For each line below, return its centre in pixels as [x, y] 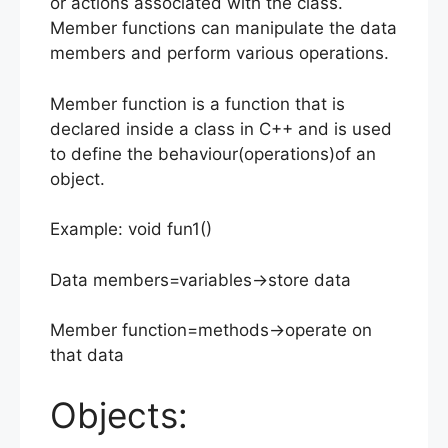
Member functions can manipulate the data [223, 28]
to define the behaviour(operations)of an [213, 153]
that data [87, 355]
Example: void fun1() [131, 229]
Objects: [119, 414]
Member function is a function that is [197, 103]
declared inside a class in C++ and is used [221, 128]
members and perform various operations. [219, 53]
